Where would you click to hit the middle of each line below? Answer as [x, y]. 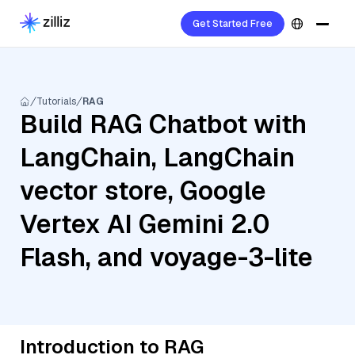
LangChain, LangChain [157, 157]
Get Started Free [233, 24]
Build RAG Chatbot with [163, 124]
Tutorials [56, 101]
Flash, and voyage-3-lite [166, 257]
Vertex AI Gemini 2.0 [145, 224]
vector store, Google [143, 191]
